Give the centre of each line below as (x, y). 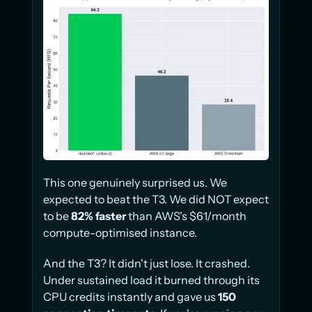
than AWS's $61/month (186, 216)
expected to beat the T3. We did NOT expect (156, 199)
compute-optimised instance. (120, 232)
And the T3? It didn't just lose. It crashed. (147, 263)
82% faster (99, 216)
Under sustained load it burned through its (151, 280)
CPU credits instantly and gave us (131, 296)
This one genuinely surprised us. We (135, 182)
